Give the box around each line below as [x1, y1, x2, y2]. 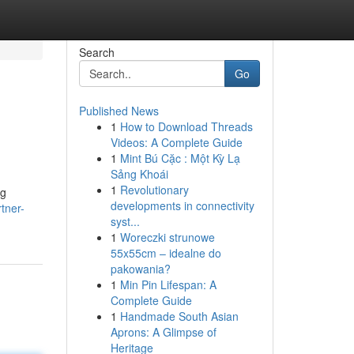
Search [78, 44, 115, 60]
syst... [110, 213, 140, 229]
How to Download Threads [119, 119, 253, 134]
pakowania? [110, 261, 171, 277]
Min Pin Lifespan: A [119, 277, 217, 292]
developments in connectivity [110, 198, 254, 213]
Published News [78, 103, 159, 119]
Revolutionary [119, 182, 189, 198]
